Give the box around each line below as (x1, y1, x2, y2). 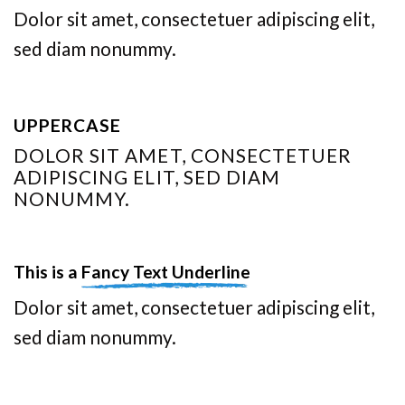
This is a (14, 261, 81, 283)
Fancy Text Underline (81, 261, 250, 283)
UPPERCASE (14, 115, 121, 137)
